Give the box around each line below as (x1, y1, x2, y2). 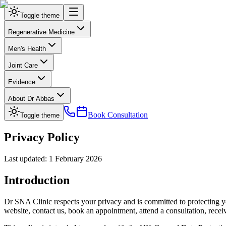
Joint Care (8, 62, 38, 69)
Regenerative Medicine (8, 28, 75, 36)
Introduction (4, 173, 70, 187)
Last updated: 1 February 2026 (4, 154, 102, 163)
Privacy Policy (4, 130, 80, 144)
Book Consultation (88, 110, 148, 119)
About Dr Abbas (8, 95, 54, 102)
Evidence (8, 78, 35, 86)
